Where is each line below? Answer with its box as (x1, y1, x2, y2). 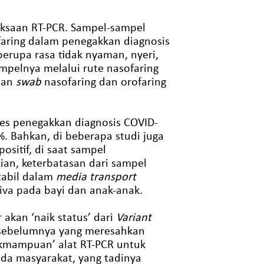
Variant (115, 210, 151, 223)
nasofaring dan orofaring (41, 74, 166, 88)
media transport (55, 169, 136, 183)
